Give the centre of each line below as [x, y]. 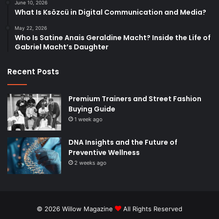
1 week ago [88, 119]
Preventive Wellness [104, 152]
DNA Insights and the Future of [123, 142]
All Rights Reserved [152, 208]
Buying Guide [92, 109]
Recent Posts [33, 71]
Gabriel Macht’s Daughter [62, 47]
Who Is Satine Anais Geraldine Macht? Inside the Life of [113, 37]
